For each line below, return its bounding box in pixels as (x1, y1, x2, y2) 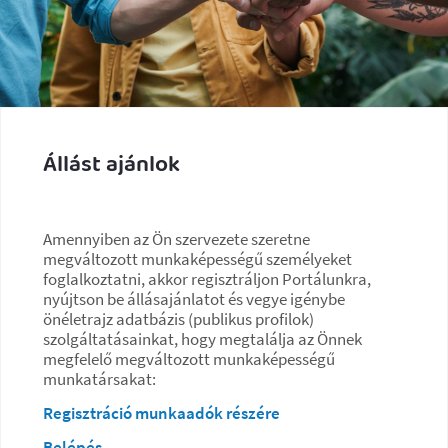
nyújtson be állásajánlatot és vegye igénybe (43, 287, 345, 310)
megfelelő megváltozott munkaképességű (43, 347, 335, 370)
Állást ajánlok (43, 146, 180, 183)
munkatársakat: (43, 367, 156, 390)
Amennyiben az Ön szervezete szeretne (43, 227, 310, 250)
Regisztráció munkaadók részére (43, 401, 280, 424)
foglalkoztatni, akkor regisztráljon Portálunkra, (43, 267, 371, 290)
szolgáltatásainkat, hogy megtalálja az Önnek (43, 327, 362, 350)
